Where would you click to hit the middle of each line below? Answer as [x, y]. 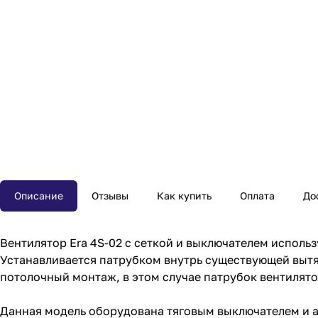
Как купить [184, 195]
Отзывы [110, 195]
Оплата [257, 195]
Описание [39, 195]
